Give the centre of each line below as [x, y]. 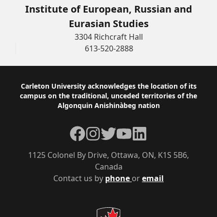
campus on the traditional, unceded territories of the [108, 96]
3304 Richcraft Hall [108, 37]
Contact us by [79, 178]
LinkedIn [147, 131]
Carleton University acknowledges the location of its [108, 86]
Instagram [104, 131]
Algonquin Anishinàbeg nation [108, 105]
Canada [108, 167]
